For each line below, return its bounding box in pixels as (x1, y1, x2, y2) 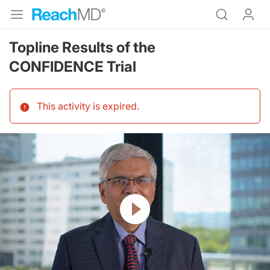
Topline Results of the (9, 39, 155, 56)
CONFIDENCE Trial (9, 58, 136, 75)
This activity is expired (37, 100, 137, 112)
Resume (120, 194, 151, 205)
